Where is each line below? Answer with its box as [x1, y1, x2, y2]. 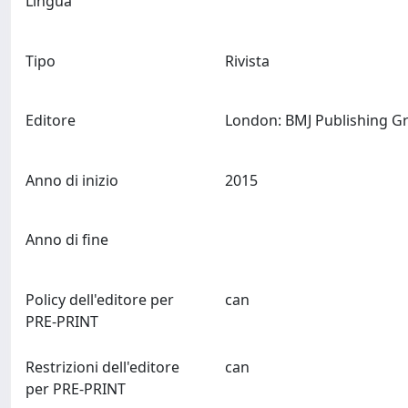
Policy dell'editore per [25, 289, 174, 310]
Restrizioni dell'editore [25, 356, 179, 377]
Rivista [224, 50, 270, 71]
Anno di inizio [25, 169, 118, 190]
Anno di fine [25, 229, 108, 250]
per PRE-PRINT [25, 378, 126, 399]
